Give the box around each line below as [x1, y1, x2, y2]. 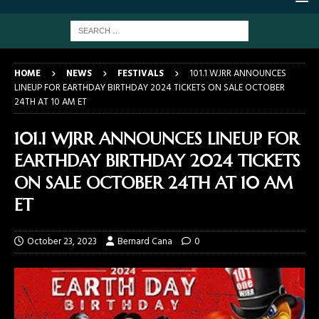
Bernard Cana [117, 234, 172, 249]
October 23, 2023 [27, 234, 97, 249]
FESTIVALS [117, 66, 164, 81]
